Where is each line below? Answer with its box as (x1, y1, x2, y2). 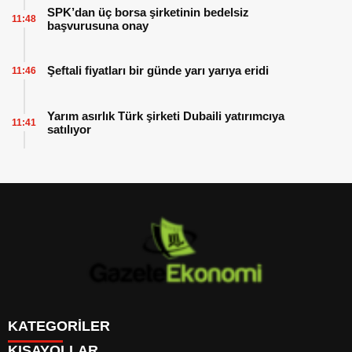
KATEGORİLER (8, 317, 110, 334)
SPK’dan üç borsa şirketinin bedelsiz (47, 5, 249, 19)
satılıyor (47, 122, 91, 136)
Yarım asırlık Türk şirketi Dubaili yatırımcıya (47, 108, 284, 123)
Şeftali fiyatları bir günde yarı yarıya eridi (47, 64, 269, 78)
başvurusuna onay (47, 18, 148, 32)
